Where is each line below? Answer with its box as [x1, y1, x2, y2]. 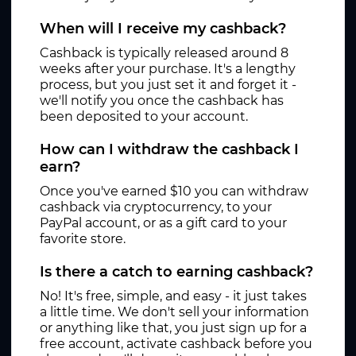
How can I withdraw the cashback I [40, 141, 299, 158]
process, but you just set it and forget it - [40, 77, 296, 92]
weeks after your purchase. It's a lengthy [40, 61, 296, 76]
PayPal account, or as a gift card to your [40, 215, 287, 230]
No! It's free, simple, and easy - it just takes [40, 288, 307, 304]
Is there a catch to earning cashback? [40, 263, 313, 281]
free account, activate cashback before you [40, 336, 312, 351]
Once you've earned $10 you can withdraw [40, 184, 308, 199]
